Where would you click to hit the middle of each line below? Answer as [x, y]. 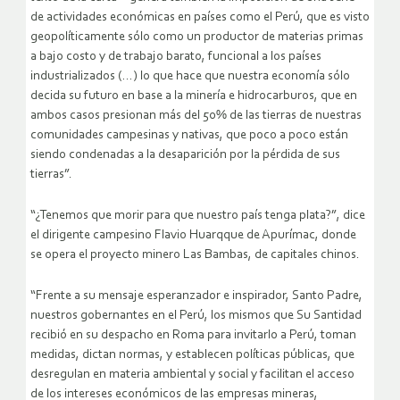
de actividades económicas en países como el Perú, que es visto [200, 18]
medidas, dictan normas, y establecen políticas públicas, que [192, 355]
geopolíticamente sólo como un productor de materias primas [197, 37]
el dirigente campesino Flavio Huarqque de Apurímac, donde [193, 236]
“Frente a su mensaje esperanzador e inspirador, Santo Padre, [196, 296]
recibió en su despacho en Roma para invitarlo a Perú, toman [193, 336]
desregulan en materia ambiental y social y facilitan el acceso [192, 375]
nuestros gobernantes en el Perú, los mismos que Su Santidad [196, 316]
